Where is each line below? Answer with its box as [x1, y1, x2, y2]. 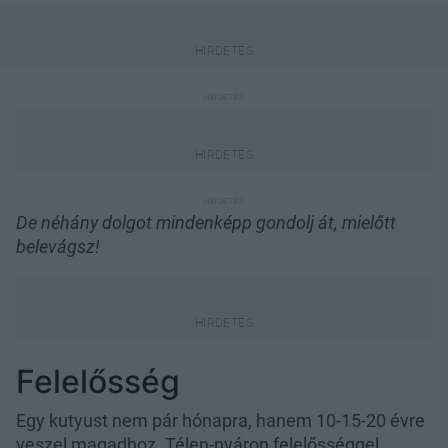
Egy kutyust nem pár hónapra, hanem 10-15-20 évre [16, 409, 425, 431]
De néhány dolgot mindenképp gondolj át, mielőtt [16, 211, 396, 233]
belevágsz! [16, 235, 100, 257]
